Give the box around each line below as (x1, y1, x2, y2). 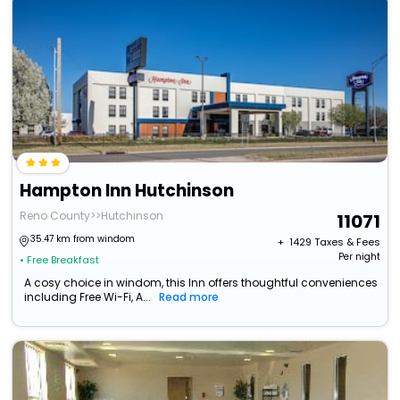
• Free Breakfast (20, 253, 100, 268)
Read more (159, 289, 220, 305)
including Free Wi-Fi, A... (24, 289, 152, 305)
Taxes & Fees (313, 235, 380, 250)
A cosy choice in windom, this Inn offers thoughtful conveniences (24, 275, 379, 291)
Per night (337, 250, 380, 264)
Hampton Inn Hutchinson (20, 179, 235, 204)
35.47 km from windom (30, 232, 136, 246)
